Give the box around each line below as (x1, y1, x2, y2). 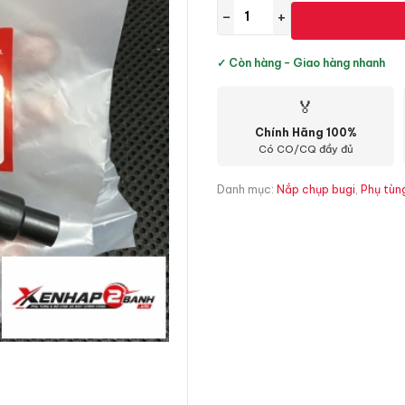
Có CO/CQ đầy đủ (258, 143, 353, 155)
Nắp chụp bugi (277, 183, 355, 196)
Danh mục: (217, 183, 277, 196)
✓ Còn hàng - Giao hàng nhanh (217, 56, 385, 70)
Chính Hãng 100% (254, 126, 357, 139)
